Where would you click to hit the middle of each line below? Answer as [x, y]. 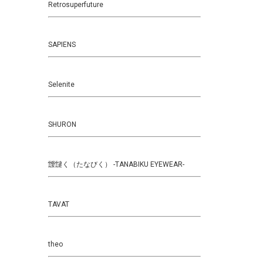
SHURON [62, 124]
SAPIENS [62, 45]
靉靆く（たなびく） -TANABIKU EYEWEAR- [116, 164]
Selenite [61, 85]
